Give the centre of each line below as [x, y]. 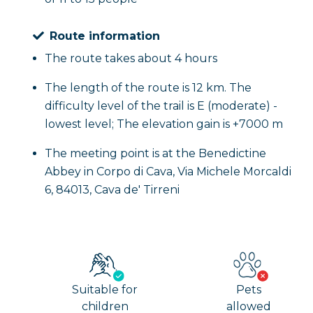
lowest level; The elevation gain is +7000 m [164, 124]
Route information [105, 36]
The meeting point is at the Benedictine [155, 153]
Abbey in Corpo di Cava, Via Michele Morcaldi [168, 172]
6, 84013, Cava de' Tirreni [112, 190]
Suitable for [105, 290]
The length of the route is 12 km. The [148, 88]
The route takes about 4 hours [131, 58]
